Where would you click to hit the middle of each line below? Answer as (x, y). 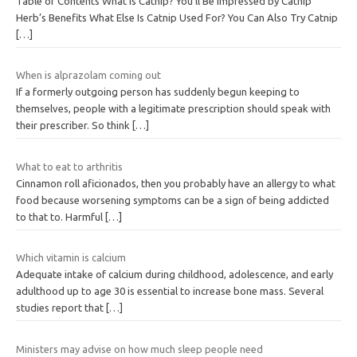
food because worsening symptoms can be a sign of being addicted (173, 200)
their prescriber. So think (74, 126)
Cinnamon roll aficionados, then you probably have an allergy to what (176, 183)
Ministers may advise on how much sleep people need (139, 349)
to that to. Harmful (61, 216)
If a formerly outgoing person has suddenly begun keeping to (158, 92)
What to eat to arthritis (69, 166)
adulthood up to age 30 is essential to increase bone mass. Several (170, 291)
